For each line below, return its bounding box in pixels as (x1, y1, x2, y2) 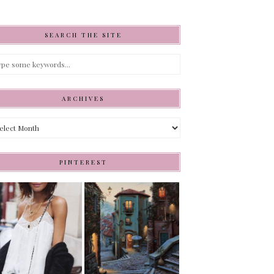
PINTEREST (59, 158, 108, 167)
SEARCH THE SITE (44, 31, 122, 40)
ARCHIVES (62, 94, 105, 103)
